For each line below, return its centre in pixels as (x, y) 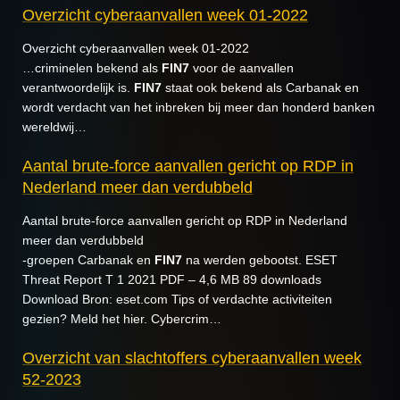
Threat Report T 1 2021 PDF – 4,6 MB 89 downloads (172, 279)
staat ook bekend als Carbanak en (260, 87)
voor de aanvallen (242, 68)
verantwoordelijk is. (78, 87)
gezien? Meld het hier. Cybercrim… (122, 319)
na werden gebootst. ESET (260, 260)
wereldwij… (54, 127)
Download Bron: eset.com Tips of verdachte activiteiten (177, 299)
